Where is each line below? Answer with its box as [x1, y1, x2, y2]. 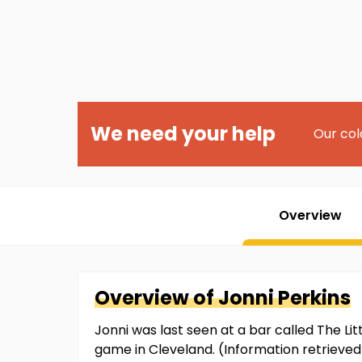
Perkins [278, 284, 351, 311]
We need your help [90, 120, 276, 147]
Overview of [95, 284, 218, 311]
